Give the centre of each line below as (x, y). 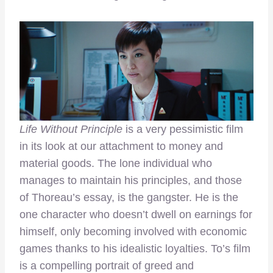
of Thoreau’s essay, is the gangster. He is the (129, 197)
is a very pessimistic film (183, 129)
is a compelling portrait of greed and (107, 265)
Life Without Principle (71, 129)
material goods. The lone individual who (116, 163)
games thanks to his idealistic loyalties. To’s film (135, 248)
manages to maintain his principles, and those (131, 180)
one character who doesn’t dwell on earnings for (136, 214)
